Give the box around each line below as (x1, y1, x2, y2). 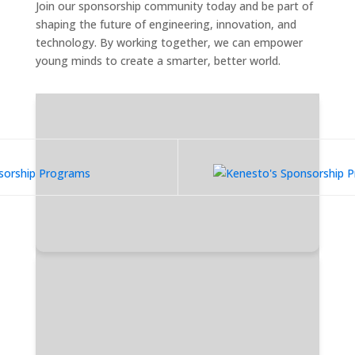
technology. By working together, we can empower (35, 35, 303, 50)
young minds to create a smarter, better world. (35, 53, 281, 68)
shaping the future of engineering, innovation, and (35, 17, 296, 32)
